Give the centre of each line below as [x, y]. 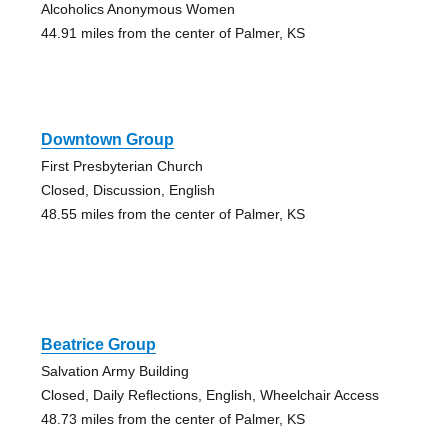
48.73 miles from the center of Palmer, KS [172, 419]
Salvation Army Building [114, 371]
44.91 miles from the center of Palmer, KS [172, 33]
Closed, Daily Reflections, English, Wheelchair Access [209, 395]
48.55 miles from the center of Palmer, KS [172, 214]
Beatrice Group [98, 345]
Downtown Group [107, 140]
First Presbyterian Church [121, 166]
